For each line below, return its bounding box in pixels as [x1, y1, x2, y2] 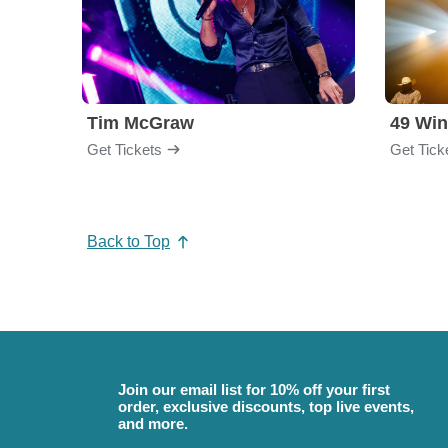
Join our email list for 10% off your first [118, 380, 390, 398]
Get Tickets [87, 140, 162, 158]
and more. [118, 414, 188, 432]
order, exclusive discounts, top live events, [118, 397, 414, 415]
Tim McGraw [87, 113, 194, 133]
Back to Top [87, 232, 170, 250]
